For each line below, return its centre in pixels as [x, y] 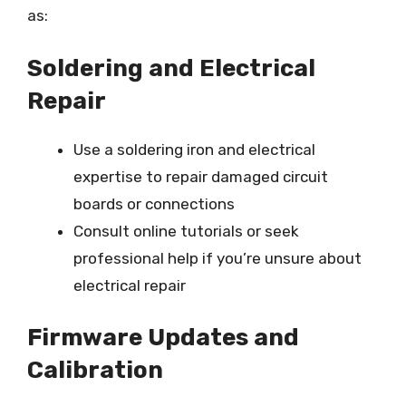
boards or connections [154, 203]
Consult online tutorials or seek [186, 231]
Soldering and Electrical [171, 68]
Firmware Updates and [163, 338]
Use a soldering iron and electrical [194, 149]
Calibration [95, 370]
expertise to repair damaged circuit [201, 176]
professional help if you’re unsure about [217, 258]
